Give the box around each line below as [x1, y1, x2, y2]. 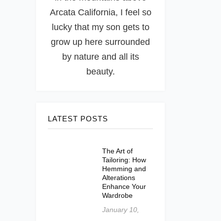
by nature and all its [62, 52, 139, 62]
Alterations [102, 174, 135, 182]
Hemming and [102, 165, 146, 173]
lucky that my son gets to [51, 22, 149, 32]
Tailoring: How [102, 156, 146, 164]
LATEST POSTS [48, 114, 108, 123]
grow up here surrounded [51, 37, 150, 47]
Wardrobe [102, 191, 133, 199]
